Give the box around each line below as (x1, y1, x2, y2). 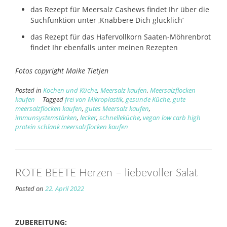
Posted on (15, 184, 45, 193)
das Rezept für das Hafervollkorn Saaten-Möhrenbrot (30, 31, 211, 42)
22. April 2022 (45, 184, 84, 193)
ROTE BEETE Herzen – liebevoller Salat (15, 167, 198, 178)
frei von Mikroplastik (65, 95, 123, 104)
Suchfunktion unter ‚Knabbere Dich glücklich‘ (30, 15, 183, 25)
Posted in (15, 86, 43, 95)
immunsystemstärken (15, 113, 77, 122)
